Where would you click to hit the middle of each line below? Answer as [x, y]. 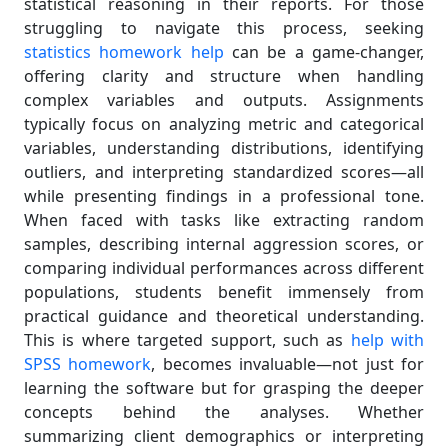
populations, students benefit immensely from [224, 292]
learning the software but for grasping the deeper [224, 388]
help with [387, 340]
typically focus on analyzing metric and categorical [224, 124]
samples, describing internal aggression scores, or [224, 244]
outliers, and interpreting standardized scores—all [224, 172]
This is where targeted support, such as [187, 340]
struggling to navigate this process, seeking [224, 28]
